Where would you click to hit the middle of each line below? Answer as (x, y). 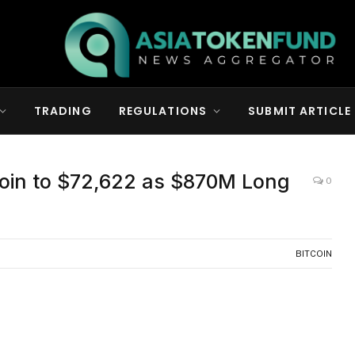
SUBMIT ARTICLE (300, 111)
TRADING (63, 111)
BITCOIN (313, 254)
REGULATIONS (163, 111)
